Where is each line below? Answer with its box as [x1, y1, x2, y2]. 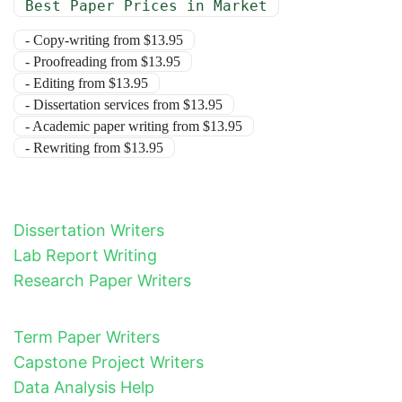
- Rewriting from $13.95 [25, 140, 163, 156]
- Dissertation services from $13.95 [25, 97, 223, 113]
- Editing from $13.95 [25, 75, 148, 92]
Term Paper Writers [13, 328, 160, 347]
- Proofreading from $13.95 [25, 54, 180, 70]
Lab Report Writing [13, 246, 157, 266]
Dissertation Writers [13, 221, 164, 240]
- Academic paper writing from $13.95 [25, 118, 242, 135]
